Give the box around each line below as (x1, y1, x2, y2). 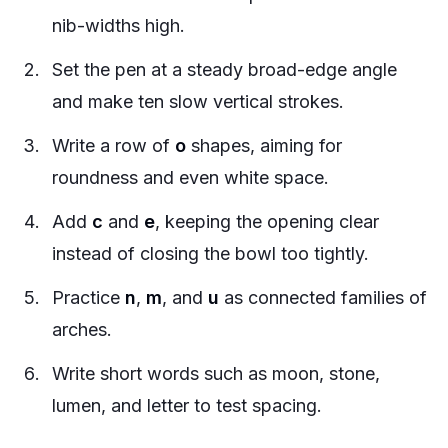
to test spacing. (189, 395, 322, 416)
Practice (52, 287, 125, 308)
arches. (52, 319, 112, 340)
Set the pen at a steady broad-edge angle (52, 59, 397, 80)
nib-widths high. (52, 15, 185, 36)
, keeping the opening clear (155, 211, 379, 232)
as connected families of (219, 287, 427, 308)
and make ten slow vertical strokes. (52, 91, 344, 112)
